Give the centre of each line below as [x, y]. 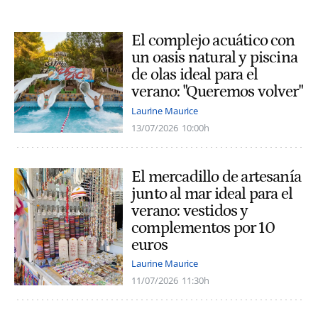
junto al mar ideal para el [212, 193]
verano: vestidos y [190, 210]
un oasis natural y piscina [215, 58]
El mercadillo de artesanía [216, 176]
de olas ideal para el [195, 75]
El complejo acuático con [213, 41]
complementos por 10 [203, 227]
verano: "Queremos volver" [217, 92]
